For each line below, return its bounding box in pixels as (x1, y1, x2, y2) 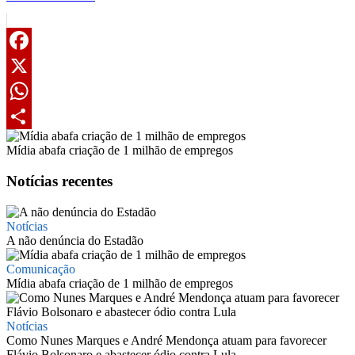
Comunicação (6, 261, 75, 276)
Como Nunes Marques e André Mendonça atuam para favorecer (6, 333, 326, 347)
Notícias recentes (6, 172, 113, 189)
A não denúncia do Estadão (6, 233, 143, 247)
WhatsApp (6, 109, 60, 124)
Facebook (6, 59, 55, 73)
